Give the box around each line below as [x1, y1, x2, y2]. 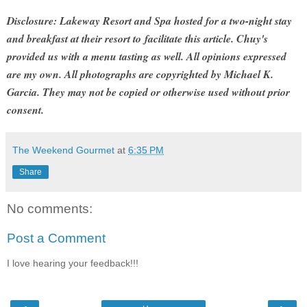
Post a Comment [7, 231, 106, 246]
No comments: [7, 201, 93, 216]
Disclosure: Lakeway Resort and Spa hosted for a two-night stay [7, 12, 292, 28]
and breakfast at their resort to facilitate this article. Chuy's [7, 30, 268, 46]
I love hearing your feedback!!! [7, 257, 138, 269]
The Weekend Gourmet [12, 144, 114, 156]
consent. [7, 101, 44, 117]
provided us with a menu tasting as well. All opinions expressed [7, 48, 286, 64]
